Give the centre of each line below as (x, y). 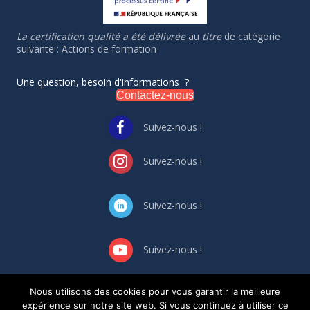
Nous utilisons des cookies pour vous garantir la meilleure (155, 291)
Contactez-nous (155, 95)
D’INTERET (210, 298)
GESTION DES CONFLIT (123, 298)
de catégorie (251, 36)
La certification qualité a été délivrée (101, 36)
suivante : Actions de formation (86, 48)
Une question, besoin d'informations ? (103, 82)
